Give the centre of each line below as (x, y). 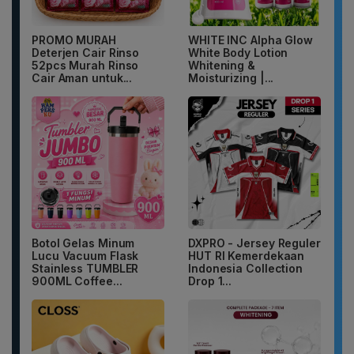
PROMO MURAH (74, 40)
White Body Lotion (238, 52)
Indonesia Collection (246, 268)
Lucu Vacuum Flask (85, 255)
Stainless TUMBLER (85, 268)
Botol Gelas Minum (83, 243)
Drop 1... (210, 281)
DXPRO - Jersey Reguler (254, 243)
